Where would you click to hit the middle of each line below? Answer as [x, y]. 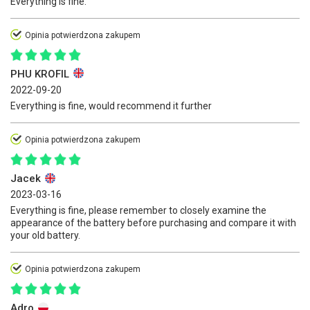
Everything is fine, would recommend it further [111, 106]
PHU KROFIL [41, 74]
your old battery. [45, 236]
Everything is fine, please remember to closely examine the [138, 211]
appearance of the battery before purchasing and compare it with [153, 223]
